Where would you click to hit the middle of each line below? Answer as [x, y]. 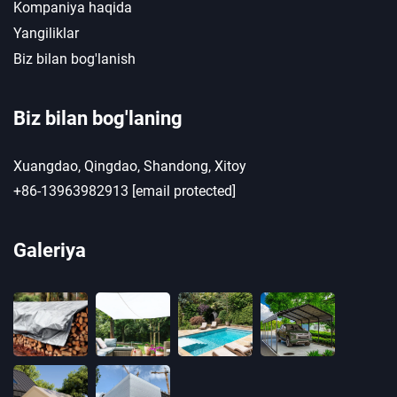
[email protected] [184, 191]
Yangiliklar [46, 34]
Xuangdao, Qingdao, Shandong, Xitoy [130, 167]
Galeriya [50, 251]
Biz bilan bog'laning [98, 119]
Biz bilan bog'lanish [74, 59]
